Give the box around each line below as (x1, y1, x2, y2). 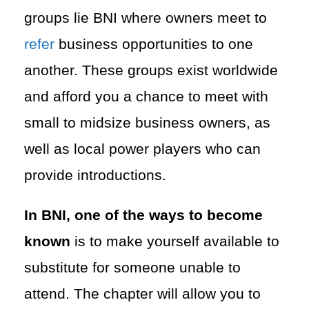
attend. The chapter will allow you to (24, 285, 261, 302)
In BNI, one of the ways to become (24, 206, 263, 223)
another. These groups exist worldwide (24, 61, 278, 79)
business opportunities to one (54, 35, 253, 52)
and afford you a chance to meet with (24, 88, 268, 105)
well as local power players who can (24, 140, 261, 157)
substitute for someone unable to (24, 259, 241, 276)
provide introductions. (24, 166, 166, 183)
